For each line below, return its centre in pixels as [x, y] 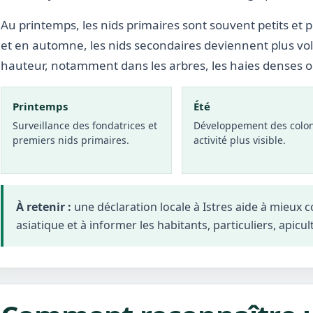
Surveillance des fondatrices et [85, 125]
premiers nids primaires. [71, 140]
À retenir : [44, 207]
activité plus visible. [240, 140]
